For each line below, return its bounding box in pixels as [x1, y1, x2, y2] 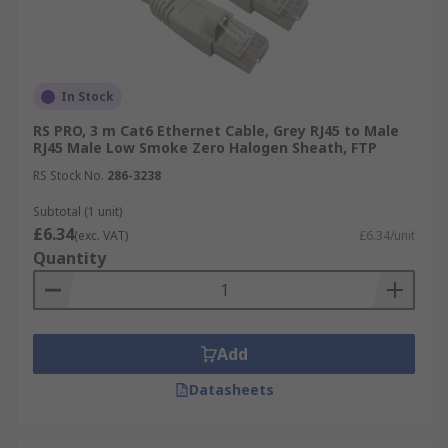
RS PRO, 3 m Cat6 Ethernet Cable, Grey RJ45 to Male [33, 121, 399, 140]
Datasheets [188, 380, 274, 399]
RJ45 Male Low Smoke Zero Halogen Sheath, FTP [33, 138, 377, 157]
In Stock [61, 88, 114, 105]
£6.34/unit [359, 227, 415, 244]
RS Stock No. [33, 167, 104, 184]
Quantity [33, 247, 106, 269]
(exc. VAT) [74, 227, 128, 244]
